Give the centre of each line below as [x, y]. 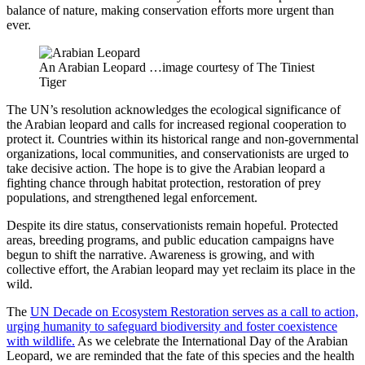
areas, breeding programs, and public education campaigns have [170, 240]
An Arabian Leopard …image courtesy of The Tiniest [177, 67]
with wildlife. [41, 341]
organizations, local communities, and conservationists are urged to [178, 153]
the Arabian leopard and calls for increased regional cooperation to [176, 124]
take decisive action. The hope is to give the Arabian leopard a [166, 168]
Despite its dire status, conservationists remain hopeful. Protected [172, 225]
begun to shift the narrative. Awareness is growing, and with [161, 254]
